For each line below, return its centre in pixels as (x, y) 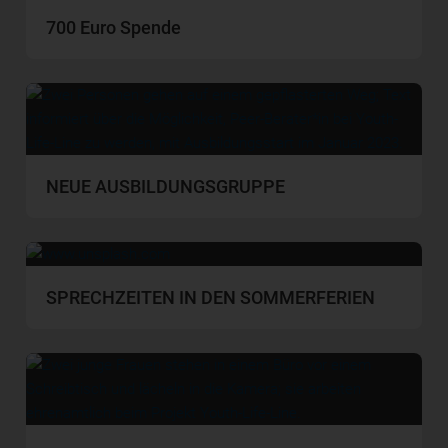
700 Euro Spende (114, 28)
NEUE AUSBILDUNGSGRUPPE (166, 187)
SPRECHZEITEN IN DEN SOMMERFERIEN (211, 298)
